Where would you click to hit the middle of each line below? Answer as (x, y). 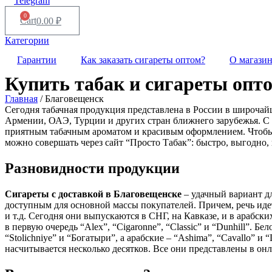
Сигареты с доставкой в (59, 194)
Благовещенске (148, 194)
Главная (21, 99)
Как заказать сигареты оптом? (143, 60)
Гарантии (37, 60)
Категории (27, 40)
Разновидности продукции (92, 168)
